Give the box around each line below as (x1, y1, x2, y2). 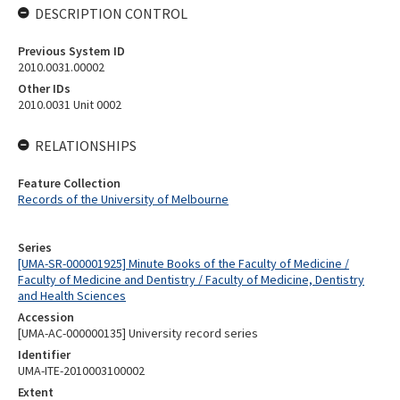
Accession (18, 309, 74, 325)
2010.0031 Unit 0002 (18, 96, 121, 112)
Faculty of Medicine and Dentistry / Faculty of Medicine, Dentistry (18, 271, 364, 287)
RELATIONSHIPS (35, 137, 137, 154)
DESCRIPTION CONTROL (35, 4, 187, 22)
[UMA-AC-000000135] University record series (18, 325, 258, 341)
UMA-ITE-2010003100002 (18, 362, 145, 379)
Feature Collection (18, 175, 121, 191)
